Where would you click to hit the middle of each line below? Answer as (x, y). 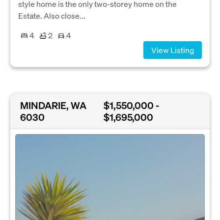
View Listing (173, 50)
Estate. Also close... (52, 16)
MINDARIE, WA (53, 105)
